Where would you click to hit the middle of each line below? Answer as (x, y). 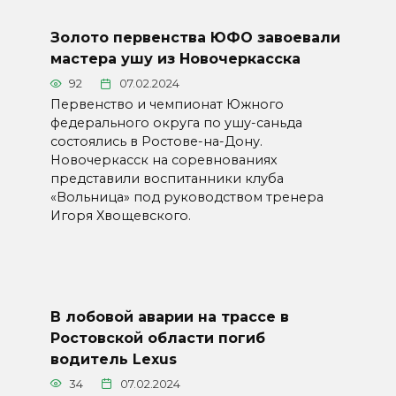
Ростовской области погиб (157, 338)
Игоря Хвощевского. (120, 215)
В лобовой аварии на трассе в (169, 316)
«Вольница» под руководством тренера (187, 197)
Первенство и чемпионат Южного (167, 104)
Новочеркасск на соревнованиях (164, 160)
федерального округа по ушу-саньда (176, 122)
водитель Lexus (113, 359)
